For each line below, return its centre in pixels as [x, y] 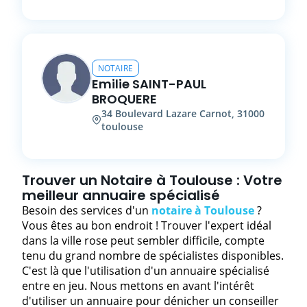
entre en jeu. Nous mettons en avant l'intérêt [138, 285]
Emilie [111, 84]
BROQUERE [124, 99]
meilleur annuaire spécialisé [121, 195]
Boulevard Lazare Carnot [173, 113]
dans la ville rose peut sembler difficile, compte [143, 240]
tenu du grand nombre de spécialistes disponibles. [153, 255]
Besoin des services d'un [87, 210]
